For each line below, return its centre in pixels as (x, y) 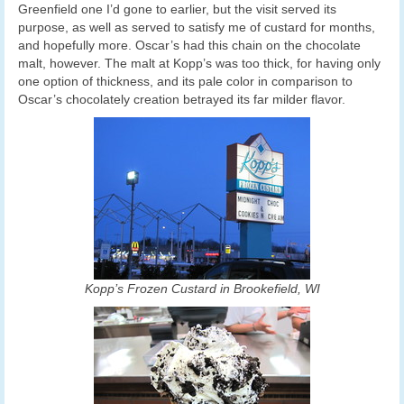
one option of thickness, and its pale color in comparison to (185, 82)
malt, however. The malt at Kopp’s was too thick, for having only (199, 64)
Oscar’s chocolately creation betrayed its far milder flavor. (182, 100)
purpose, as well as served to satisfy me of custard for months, (197, 28)
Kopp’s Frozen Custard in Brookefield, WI (202, 289)
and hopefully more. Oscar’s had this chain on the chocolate (189, 46)
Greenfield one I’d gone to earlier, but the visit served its (177, 9)
